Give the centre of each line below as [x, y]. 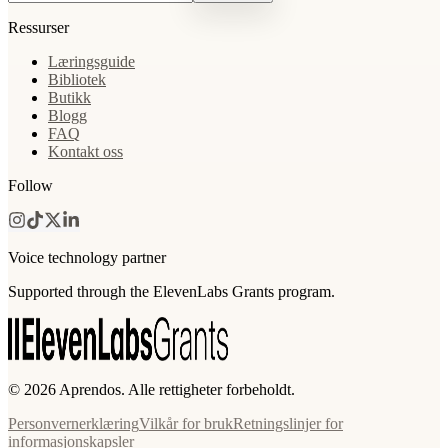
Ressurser [38, 27]
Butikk [69, 97]
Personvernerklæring [73, 423]
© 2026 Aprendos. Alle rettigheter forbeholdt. [151, 389]
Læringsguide [91, 61]
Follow [30, 185]
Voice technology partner [87, 257]
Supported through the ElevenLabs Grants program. [171, 291]
